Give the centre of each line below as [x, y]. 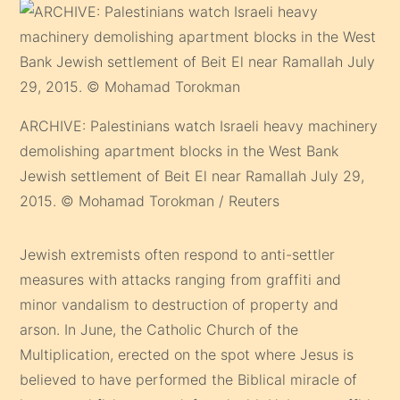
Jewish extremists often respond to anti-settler [178, 254]
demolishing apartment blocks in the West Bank [179, 150]
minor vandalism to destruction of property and [179, 304]
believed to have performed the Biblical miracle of [189, 379]
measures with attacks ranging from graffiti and [181, 279]
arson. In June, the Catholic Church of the [159, 329]
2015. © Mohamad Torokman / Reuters [150, 200]
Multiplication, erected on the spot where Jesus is [187, 354]
